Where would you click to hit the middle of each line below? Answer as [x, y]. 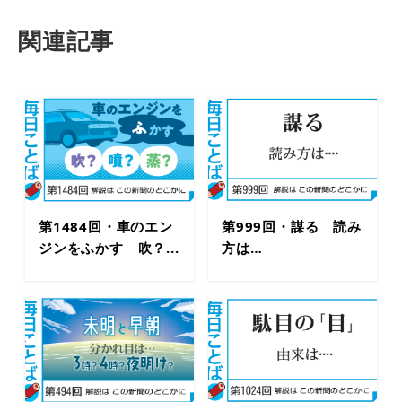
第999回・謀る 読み [292, 226]
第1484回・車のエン [106, 226]
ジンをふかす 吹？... [109, 247]
